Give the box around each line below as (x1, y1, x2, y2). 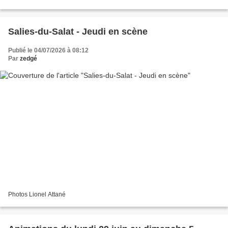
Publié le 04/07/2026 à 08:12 (8, 46, 89, 54)
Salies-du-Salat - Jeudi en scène (8, 26, 148, 37)
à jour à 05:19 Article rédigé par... (8, 1, 99, 9)
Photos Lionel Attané (8, 191, 66, 198)
